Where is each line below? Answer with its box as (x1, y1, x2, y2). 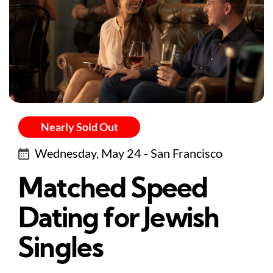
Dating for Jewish (18, 207, 219, 235)
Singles (18, 236, 104, 264)
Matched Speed (18, 177, 208, 205)
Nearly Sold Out (40, 120, 118, 134)
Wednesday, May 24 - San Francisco (35, 146, 222, 161)
